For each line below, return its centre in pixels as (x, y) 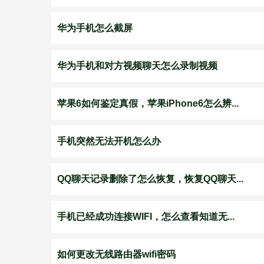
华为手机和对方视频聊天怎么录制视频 (137, 66)
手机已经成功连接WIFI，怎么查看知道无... (146, 217)
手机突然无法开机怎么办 (109, 141)
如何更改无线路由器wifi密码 (116, 254)
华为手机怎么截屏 (95, 28)
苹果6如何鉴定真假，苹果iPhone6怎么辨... (148, 103)
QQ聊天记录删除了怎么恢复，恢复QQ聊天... (150, 179)
